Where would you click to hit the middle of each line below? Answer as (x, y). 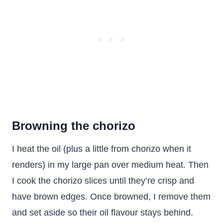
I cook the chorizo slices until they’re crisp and (103, 181)
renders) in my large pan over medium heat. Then (110, 165)
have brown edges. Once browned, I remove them (111, 197)
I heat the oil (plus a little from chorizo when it (102, 149)
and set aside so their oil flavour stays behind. (103, 213)
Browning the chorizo (74, 126)
